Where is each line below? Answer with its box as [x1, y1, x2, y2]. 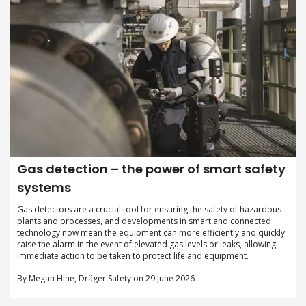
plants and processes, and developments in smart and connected [17, 214, 271, 227]
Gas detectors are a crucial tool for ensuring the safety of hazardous [17, 203, 281, 215]
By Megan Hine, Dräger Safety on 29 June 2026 [17, 272, 195, 284]
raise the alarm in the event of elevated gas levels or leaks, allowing [17, 238, 276, 250]
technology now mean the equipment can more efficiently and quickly [17, 226, 285, 238]
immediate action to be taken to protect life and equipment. [17, 249, 249, 262]
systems [17, 178, 71, 196]
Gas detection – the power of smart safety [17, 160, 286, 178]
